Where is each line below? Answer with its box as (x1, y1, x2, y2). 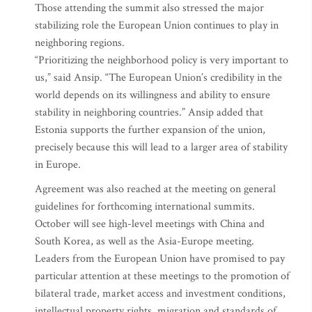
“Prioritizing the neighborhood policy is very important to (35, 53, 288, 68)
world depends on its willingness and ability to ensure (35, 88, 270, 102)
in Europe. (35, 157, 81, 172)
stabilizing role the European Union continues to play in (35, 18, 279, 33)
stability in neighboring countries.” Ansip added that (35, 105, 263, 120)
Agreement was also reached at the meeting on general (35, 182, 276, 196)
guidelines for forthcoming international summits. (35, 199, 255, 214)
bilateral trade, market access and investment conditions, (35, 286, 286, 301)
